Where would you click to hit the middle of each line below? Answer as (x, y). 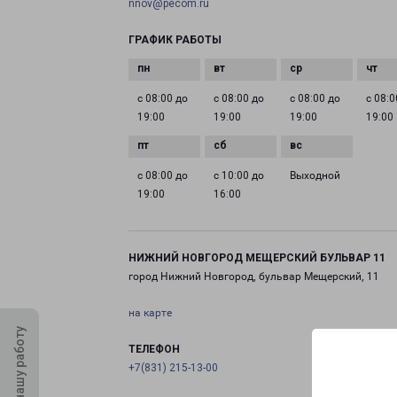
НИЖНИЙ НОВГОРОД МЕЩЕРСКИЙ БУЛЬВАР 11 (257, 258)
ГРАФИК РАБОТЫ (175, 40)
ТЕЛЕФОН (154, 349)
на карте (150, 313)
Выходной (315, 175)
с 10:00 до (239, 175)
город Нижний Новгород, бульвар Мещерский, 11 (254, 276)
